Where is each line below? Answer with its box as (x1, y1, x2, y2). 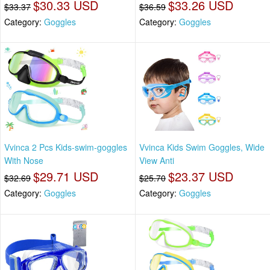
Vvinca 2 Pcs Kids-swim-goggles (4, 141, 127, 154)
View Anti (139, 154, 174, 167)
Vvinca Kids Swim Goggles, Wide (139, 141, 265, 154)
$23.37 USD (168, 168, 233, 186)
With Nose (4, 154, 43, 167)
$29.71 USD (33, 168, 98, 186)
